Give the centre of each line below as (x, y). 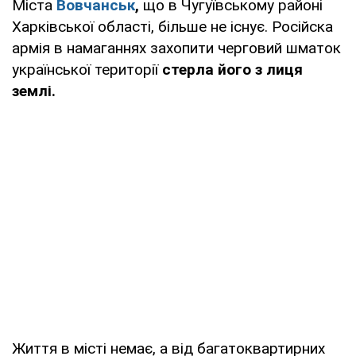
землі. (34, 91)
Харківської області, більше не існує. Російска (172, 26)
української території (87, 69)
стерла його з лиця (232, 69)
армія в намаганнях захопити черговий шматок (176, 48)
